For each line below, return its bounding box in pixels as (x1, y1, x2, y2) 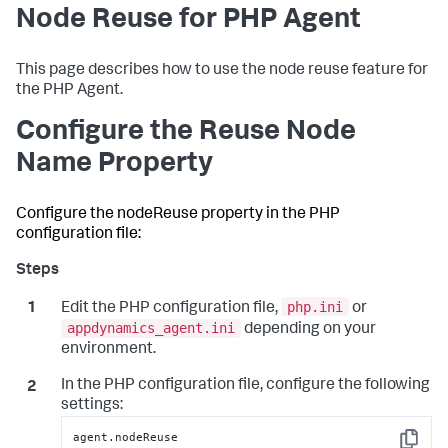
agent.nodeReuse (73, 429, 179, 444)
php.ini (286, 298, 343, 315)
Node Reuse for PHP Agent (16, 7, 361, 35)
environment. (60, 342, 156, 359)
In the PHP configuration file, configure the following (60, 378, 430, 395)
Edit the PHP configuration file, (60, 300, 281, 317)
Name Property (16, 151, 213, 179)
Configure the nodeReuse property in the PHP (16, 207, 340, 223)
